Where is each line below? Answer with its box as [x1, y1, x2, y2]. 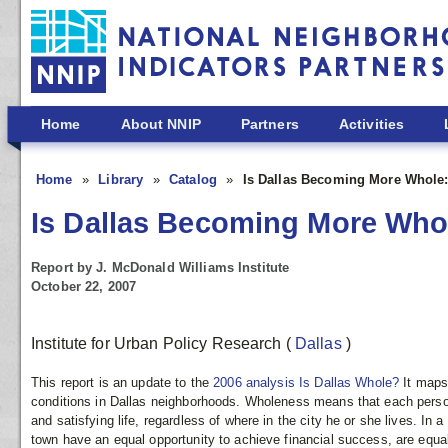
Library [98, 172, 148, 187]
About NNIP [120, 116, 201, 132]
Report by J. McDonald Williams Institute [31, 260, 290, 276]
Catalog [169, 172, 222, 187]
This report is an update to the [31, 374, 214, 390]
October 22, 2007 [31, 279, 137, 295]
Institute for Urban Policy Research [31, 334, 286, 352]
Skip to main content [31, 2, 154, 17]
